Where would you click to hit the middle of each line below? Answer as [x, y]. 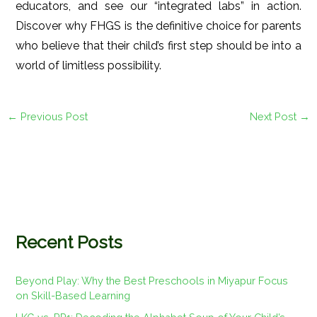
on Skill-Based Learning [73, 295]
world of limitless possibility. [89, 66]
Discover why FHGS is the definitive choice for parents [158, 26]
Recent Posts [69, 242]
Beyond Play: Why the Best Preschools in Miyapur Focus [152, 280]
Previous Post [52, 116]
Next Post [275, 116]
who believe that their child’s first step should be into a [158, 46]
